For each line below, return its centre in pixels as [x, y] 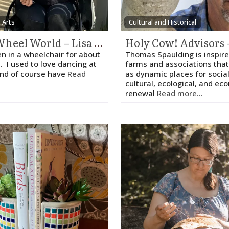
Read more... [180, 93]
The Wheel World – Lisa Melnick [98, 42]
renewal [141, 93]
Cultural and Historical [163, 22]
